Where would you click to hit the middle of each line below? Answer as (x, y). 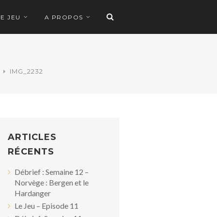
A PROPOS (64, 17)
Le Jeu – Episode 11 (46, 206)
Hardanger (33, 193)
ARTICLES (32, 137)
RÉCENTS (31, 152)
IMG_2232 (26, 71)
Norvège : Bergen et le (52, 182)
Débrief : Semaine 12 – (52, 172)
